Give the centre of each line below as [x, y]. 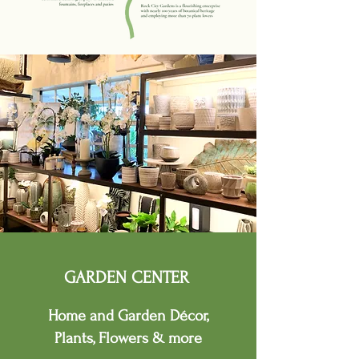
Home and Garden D [114, 316]
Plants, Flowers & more [128, 338]
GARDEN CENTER [127, 277]
